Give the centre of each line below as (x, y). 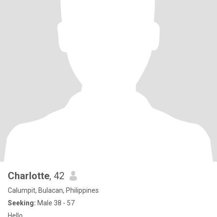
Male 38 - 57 (55, 203)
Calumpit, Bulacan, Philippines (53, 190)
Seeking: (22, 203)
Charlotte (29, 176)
